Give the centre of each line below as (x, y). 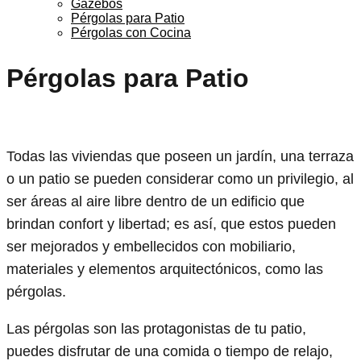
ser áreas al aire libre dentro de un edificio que (156, 202)
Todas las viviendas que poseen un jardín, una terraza (180, 157)
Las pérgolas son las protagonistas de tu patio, (156, 329)
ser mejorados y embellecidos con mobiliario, (151, 247)
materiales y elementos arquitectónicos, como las (165, 270)
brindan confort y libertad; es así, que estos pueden (171, 224)
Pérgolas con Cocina (131, 33)
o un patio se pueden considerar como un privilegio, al (180, 179)
